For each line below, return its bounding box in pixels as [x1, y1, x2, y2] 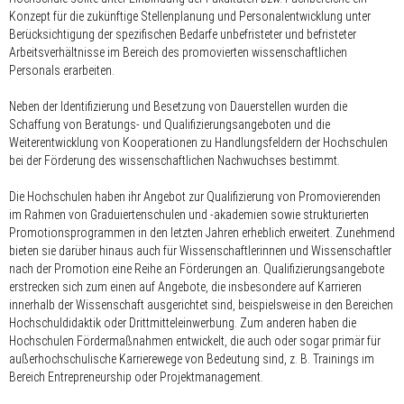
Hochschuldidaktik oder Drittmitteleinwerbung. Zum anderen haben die [9, 315, 356, 330]
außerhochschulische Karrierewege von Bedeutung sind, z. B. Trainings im [9, 351, 374, 366]
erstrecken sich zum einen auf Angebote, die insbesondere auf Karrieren [9, 279, 362, 294]
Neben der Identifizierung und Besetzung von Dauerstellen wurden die [9, 98, 347, 114]
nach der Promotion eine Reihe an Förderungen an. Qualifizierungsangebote [9, 261, 384, 276]
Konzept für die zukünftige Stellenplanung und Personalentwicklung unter [9, 8, 371, 23]
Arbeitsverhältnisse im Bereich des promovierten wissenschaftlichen [9, 44, 347, 60]
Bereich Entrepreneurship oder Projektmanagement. [9, 369, 263, 384]
